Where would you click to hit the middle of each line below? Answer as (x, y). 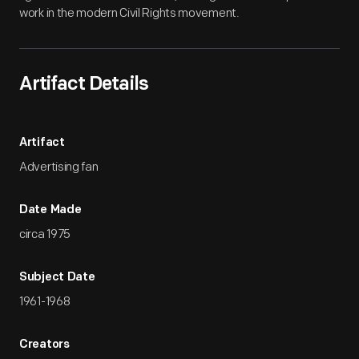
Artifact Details (84, 85)
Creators (44, 345)
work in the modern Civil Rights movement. (129, 13)
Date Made (50, 210)
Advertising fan (59, 167)
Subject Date (57, 278)
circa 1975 (45, 234)
